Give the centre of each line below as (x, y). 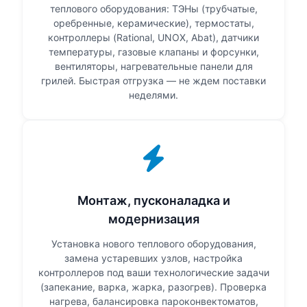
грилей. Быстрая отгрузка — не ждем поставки (153, 81)
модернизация (153, 219)
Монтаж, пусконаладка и (153, 201)
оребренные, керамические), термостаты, (153, 23)
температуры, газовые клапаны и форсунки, (153, 52)
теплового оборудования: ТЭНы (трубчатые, (153, 9)
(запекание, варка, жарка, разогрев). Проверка (153, 287)
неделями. (153, 95)
